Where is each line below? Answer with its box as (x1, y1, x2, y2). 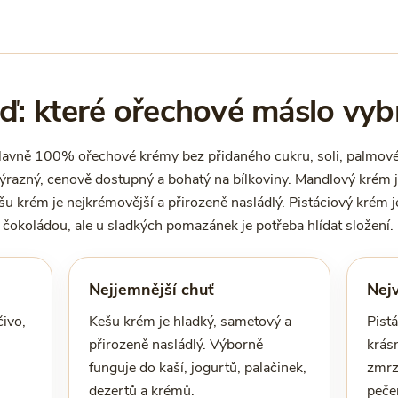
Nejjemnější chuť (88, 279, 214, 300)
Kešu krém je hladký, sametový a (88, 312, 291, 331)
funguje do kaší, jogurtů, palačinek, (88, 358, 306, 378)
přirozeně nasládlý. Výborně (88, 335, 263, 354)
